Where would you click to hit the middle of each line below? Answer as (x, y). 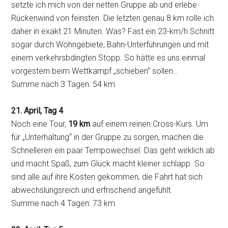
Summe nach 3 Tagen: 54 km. (64, 84)
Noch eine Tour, (40, 124)
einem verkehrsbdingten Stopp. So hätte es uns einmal (108, 58)
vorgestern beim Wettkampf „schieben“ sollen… (95, 71)
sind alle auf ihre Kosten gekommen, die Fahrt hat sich (107, 177)
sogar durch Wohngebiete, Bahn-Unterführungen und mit (110, 45)
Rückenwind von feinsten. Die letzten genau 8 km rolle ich (113, 18)
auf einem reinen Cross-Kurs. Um (149, 124)
